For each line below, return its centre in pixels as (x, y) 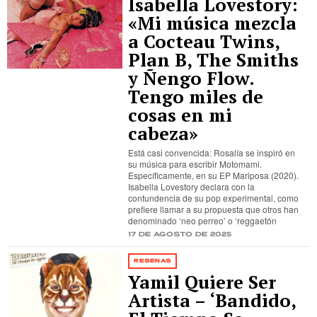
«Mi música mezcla (213, 23)
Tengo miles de (196, 97)
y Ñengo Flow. (191, 78)
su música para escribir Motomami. (195, 164)
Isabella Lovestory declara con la (192, 186)
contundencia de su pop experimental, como (214, 198)
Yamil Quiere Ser (202, 282)
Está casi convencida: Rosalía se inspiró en (212, 152)
